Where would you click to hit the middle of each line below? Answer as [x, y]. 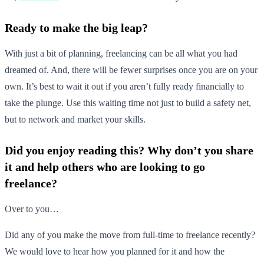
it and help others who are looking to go [105, 166]
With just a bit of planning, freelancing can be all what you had [121, 53]
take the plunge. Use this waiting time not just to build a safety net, [128, 103]
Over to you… [32, 209]
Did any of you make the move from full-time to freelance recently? [130, 235]
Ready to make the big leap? [76, 27]
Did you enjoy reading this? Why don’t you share [129, 150]
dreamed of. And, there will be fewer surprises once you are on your [131, 70]
